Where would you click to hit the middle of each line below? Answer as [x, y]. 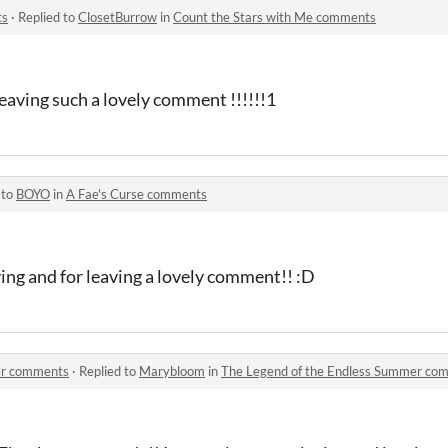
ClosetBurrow [117, 16]
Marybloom [172, 370]
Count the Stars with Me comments [274, 16]
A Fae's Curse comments [136, 193]
